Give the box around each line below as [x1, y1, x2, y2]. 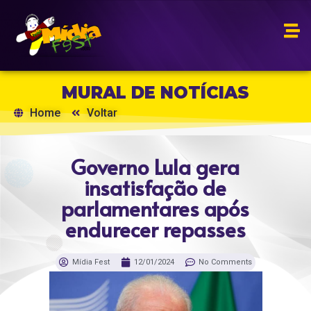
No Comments [199, 258, 252, 267]
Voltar [87, 106, 117, 120]
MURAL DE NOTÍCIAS [62, 83, 249, 103]
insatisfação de [84, 173, 227, 202]
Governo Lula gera [71, 152, 240, 181]
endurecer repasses [65, 215, 246, 244]
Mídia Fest [72, 258, 110, 267]
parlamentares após [61, 194, 250, 223]
